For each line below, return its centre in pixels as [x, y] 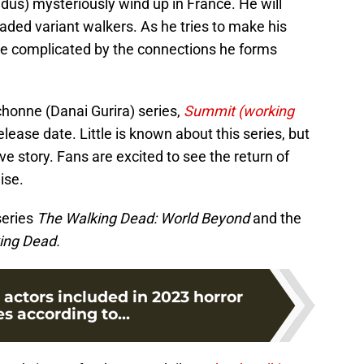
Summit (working [239, 110]
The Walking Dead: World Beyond [143, 218]
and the [275, 218]
